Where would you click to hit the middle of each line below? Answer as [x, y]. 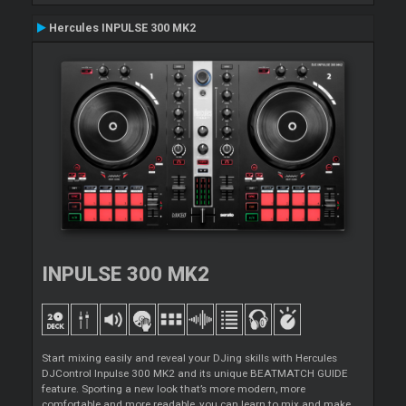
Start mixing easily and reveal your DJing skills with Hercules [189, 358]
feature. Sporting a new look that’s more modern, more [174, 389]
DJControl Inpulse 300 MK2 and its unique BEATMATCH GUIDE [195, 374]
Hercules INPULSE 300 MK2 [121, 29]
